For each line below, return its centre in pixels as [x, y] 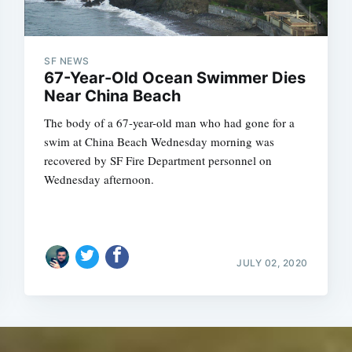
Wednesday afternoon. [99, 179]
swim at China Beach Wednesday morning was [159, 141]
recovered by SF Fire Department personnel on [158, 160]
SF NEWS [67, 61]
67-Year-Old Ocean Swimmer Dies [175, 78]
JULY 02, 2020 [272, 262]
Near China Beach [113, 96]
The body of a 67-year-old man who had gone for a [170, 123]
